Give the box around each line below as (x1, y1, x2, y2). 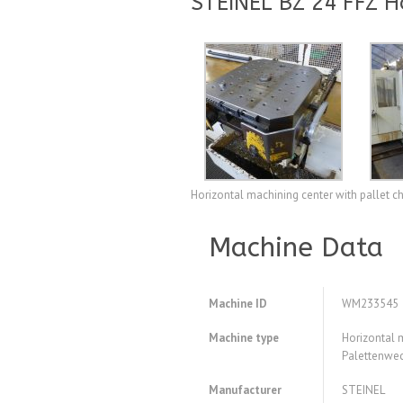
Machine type (209, 330, 279, 346)
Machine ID (209, 296, 267, 312)
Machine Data (209, 231, 383, 264)
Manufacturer (209, 382, 282, 399)
